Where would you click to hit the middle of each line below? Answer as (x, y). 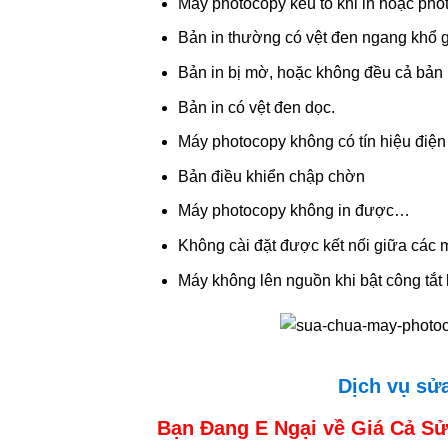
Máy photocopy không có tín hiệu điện (311, 142)
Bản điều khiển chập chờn (271, 176)
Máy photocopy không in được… (293, 211)
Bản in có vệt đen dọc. (256, 107)
